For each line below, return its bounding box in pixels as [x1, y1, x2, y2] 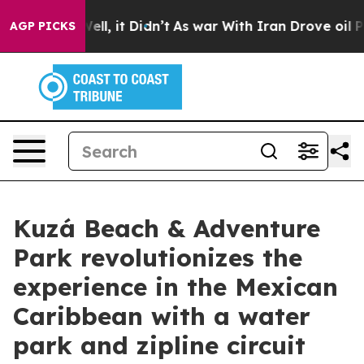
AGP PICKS [10, 19, 76, 33]
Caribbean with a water [13, 301, 310, 331]
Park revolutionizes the [13, 242, 302, 273]
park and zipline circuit [13, 330, 305, 361]
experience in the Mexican [13, 271, 338, 302]
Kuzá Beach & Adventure [13, 213, 320, 244]
